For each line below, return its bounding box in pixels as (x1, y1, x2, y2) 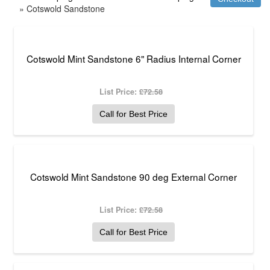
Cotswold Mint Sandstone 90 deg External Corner (30, 169, 237, 183)
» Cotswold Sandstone (19, 2, 105, 14)
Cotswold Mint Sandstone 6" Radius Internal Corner (26, 51, 241, 65)
